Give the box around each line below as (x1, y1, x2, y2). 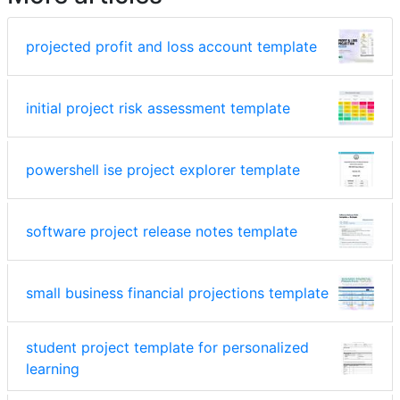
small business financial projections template (26, 284, 329, 303)
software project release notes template (26, 222, 297, 241)
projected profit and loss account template (26, 37, 317, 56)
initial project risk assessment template (26, 99, 290, 118)
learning (26, 360, 79, 379)
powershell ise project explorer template (26, 161, 300, 179)
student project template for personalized (26, 338, 309, 357)
